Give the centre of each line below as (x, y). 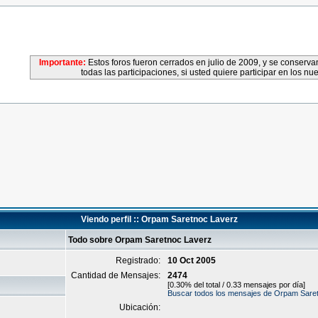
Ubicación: (141, 307)
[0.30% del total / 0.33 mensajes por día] (236, 285)
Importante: (62, 62)
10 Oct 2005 (192, 261)
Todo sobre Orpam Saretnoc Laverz (140, 240)
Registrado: (139, 261)
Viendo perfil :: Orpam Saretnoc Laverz (159, 219)
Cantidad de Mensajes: (117, 275)
